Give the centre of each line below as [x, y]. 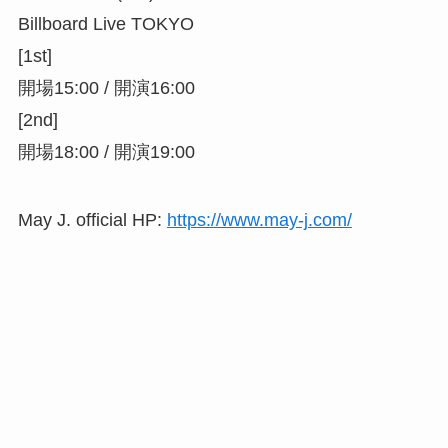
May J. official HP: [92, 219]
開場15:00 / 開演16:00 [106, 88]
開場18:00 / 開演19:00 [106, 152]
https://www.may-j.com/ [259, 219]
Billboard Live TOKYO [105, 24]
